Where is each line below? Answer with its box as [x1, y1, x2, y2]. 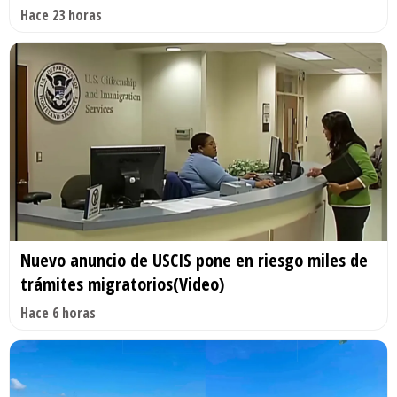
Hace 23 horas [20, 5, 102, 26]
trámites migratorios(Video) [20, 271, 224, 296]
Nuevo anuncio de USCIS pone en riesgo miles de [20, 247, 368, 272]
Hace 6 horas [20, 302, 96, 323]
